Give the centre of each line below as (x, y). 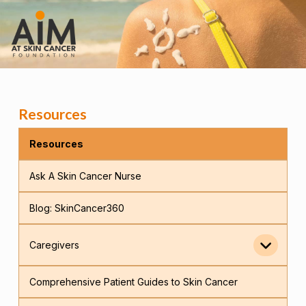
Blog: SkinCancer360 (77, 208)
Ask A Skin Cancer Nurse (86, 176)
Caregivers (55, 245)
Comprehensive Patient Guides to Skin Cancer (134, 281)
